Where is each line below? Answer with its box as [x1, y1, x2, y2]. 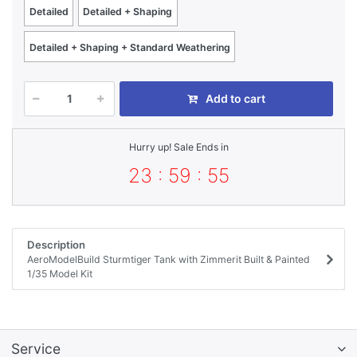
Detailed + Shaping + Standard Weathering [29, 41, 230, 53]
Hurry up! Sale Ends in [128, 141, 229, 154]
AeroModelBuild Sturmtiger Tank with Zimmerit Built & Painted [26, 253, 310, 265]
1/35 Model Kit [26, 267, 92, 280]
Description [26, 237, 85, 251]
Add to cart [206, 91, 265, 105]
